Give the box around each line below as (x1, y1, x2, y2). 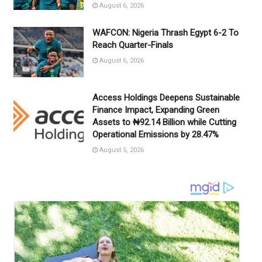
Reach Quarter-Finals (92, 40, 173, 51)
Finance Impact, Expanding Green (92, 104, 219, 115)
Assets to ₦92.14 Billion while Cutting (92, 116, 236, 127)
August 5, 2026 (97, 146, 144, 154)
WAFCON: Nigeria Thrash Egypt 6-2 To (92, 27, 239, 39)
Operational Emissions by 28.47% (92, 129, 219, 140)
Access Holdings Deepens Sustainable (92, 92, 240, 103)
